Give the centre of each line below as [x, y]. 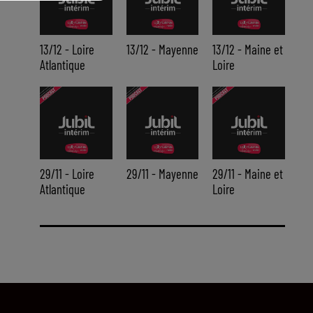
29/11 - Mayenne [162, 173]
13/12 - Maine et [248, 50]
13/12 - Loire [67, 50]
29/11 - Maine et [248, 173]
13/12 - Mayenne [162, 50]
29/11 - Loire [67, 173]
